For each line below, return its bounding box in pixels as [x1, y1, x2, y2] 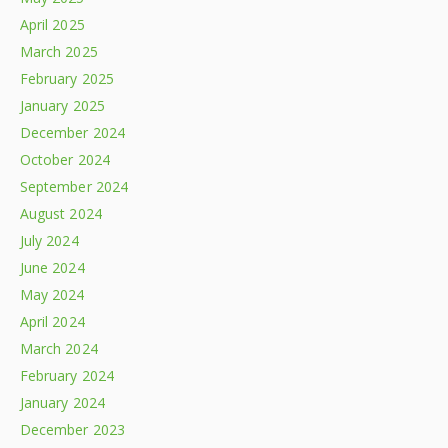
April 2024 [20, 311, 85, 331]
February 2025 [20, 68, 114, 88]
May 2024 [20, 284, 85, 304]
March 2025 [20, 41, 98, 61]
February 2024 [20, 365, 114, 385]
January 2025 [20, 95, 105, 115]
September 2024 [20, 176, 128, 196]
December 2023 [20, 419, 125, 439]
